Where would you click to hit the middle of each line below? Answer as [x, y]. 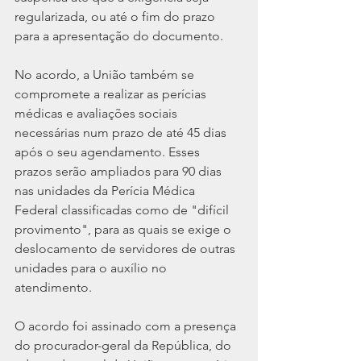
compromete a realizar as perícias [112, 94]
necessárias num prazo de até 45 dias [122, 133]
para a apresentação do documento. [119, 36]
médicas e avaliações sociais [98, 114]
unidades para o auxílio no [92, 268]
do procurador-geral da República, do [124, 346]
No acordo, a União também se [106, 75]
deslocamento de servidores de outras [127, 249]
